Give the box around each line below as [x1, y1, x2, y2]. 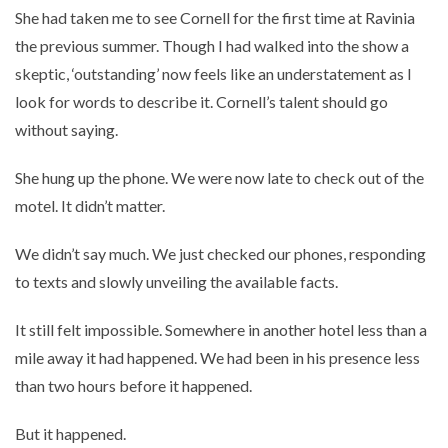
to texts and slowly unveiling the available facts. [15, 271, 338, 291]
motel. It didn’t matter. [15, 195, 165, 215]
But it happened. [15, 423, 126, 443]
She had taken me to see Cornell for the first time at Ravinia [15, 7, 415, 27]
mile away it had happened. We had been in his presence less [15, 347, 420, 367]
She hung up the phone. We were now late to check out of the [15, 167, 424, 187]
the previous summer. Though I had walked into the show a [15, 35, 409, 55]
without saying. [15, 119, 118, 139]
